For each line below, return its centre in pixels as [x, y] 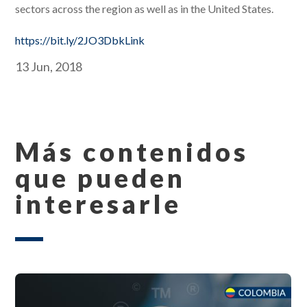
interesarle [99, 204]
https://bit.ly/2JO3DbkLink [80, 40]
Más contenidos [132, 152]
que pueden [101, 178]
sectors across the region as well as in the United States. [145, 9]
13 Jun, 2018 [49, 67]
